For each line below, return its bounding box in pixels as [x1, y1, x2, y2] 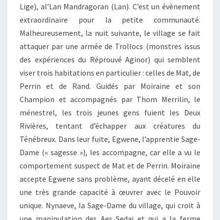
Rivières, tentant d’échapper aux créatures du [20, 121, 200, 131]
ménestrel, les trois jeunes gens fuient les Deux [20, 108, 200, 118]
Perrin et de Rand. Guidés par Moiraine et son [20, 81, 200, 91]
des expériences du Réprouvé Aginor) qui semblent [20, 55, 200, 65]
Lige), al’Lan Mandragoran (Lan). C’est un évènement [20, 1, 200, 12]
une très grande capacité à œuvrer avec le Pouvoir [20, 187, 200, 197]
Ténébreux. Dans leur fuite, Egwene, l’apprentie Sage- [20, 134, 200, 144]
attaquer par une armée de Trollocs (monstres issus [20, 41, 200, 52]
